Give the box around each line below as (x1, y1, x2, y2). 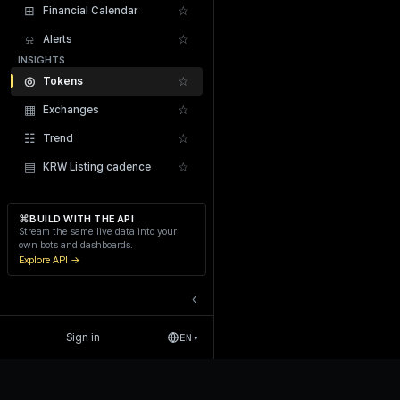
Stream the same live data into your (19, 226, 177, 237)
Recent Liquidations (240, 126, 342, 138)
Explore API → (19, 254, 80, 266)
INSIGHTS (18, 54, 65, 66)
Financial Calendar (43, 4, 137, 17)
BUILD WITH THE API (29, 212, 135, 225)
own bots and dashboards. (19, 239, 133, 251)
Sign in (66, 331, 101, 344)
